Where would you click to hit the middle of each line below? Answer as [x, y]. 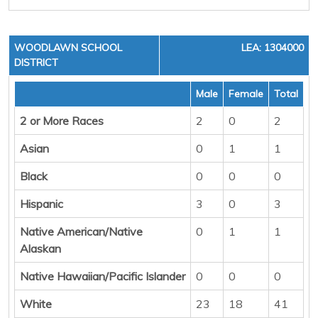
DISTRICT [36, 62]
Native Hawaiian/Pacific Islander [103, 276]
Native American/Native [81, 231]
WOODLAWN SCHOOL [68, 47]
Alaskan [40, 248]
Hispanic [42, 203]
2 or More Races [62, 120]
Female [246, 93]
